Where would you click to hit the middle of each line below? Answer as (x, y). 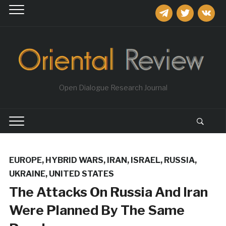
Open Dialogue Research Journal (113, 87)
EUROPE (25, 160)
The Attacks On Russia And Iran (108, 192)
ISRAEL (145, 160)
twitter (186, 9)
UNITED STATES (81, 174)
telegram (168, 9)
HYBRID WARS (74, 160)
